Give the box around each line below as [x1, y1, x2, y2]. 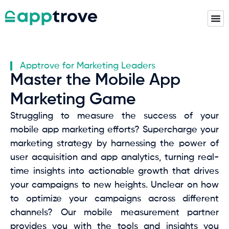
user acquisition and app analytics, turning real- [10, 153, 219, 162]
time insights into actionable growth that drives [10, 167, 219, 176]
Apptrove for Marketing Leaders [20, 61, 155, 71]
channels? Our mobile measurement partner [10, 208, 219, 217]
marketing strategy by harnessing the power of [10, 139, 219, 148]
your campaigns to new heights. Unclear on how [10, 180, 219, 190]
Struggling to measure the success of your [10, 111, 219, 121]
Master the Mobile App [10, 72, 180, 88]
